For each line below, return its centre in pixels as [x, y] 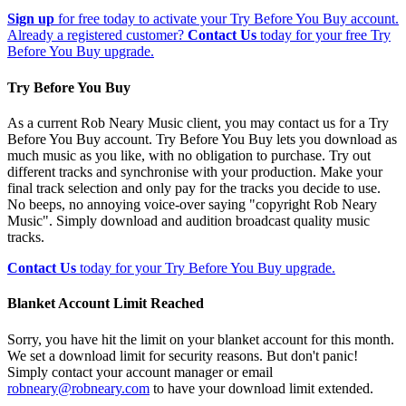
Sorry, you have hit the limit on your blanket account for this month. [201, 339]
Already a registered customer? [97, 35]
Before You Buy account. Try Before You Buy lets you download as [202, 139]
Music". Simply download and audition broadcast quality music [188, 220]
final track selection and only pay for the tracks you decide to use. [194, 188]
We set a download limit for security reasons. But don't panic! [183, 355]
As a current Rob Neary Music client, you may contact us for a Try [198, 122]
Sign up [31, 19]
